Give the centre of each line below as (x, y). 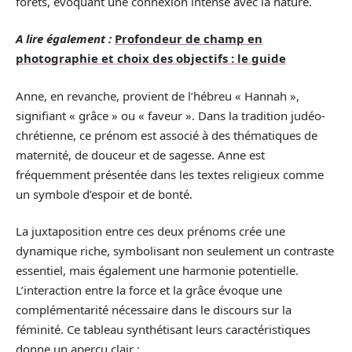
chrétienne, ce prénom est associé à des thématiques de (167, 135)
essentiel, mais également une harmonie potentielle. (157, 270)
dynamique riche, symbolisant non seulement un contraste (175, 251)
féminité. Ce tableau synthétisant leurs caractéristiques (163, 329)
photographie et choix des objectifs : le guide (151, 58)
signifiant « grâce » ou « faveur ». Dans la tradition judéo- (170, 115)
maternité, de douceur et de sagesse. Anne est (140, 154)
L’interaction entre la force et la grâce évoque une (149, 290)
